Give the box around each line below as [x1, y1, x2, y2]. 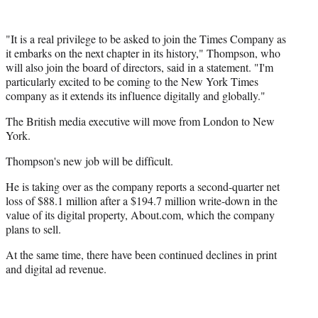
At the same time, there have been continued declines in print [6, 246, 277, 262]
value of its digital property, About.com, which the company [6, 207, 275, 222]
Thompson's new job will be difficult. [6, 153, 173, 168]
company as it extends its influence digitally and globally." [6, 87, 265, 103]
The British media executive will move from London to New [6, 113, 275, 128]
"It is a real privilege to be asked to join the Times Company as [6, 31, 286, 46]
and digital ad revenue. [6, 261, 110, 276]
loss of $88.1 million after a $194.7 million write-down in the [6, 192, 278, 208]
